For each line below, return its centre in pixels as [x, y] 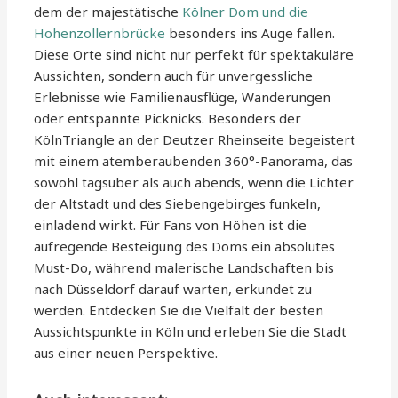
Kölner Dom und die [246, 12]
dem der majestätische [108, 12]
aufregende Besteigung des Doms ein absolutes [185, 247]
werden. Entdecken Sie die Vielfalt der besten [179, 310]
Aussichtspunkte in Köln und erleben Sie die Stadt [191, 332]
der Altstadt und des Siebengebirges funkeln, [178, 204]
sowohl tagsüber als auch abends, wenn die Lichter [194, 183]
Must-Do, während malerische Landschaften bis [184, 268]
